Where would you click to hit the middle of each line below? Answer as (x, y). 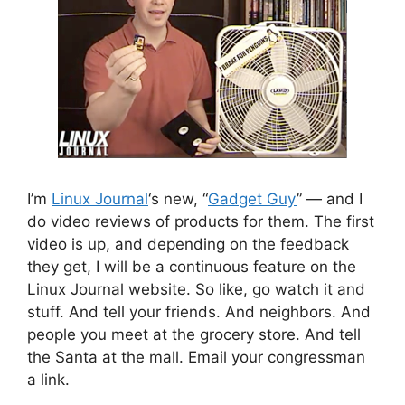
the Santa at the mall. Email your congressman (196, 357)
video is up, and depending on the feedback (188, 244)
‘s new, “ (178, 198)
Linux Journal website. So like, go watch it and (196, 289)
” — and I (330, 198)
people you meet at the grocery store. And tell (194, 334)
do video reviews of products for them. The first (201, 221)
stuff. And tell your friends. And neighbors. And (199, 311)
